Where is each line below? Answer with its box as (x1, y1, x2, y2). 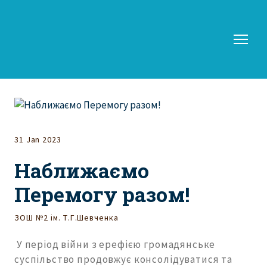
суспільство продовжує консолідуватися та (14, 252, 233, 266)
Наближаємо (14, 156, 149, 184)
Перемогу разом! (14, 180, 190, 207)
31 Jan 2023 (14, 133, 61, 145)
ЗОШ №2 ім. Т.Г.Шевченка (14, 212, 119, 223)
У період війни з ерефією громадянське (14, 237, 216, 251)
